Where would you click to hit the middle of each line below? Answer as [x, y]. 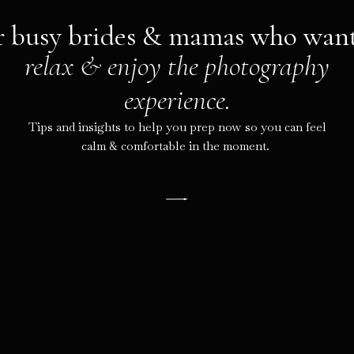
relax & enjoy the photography [177, 66]
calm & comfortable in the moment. [177, 146]
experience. [177, 100]
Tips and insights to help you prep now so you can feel [177, 127]
